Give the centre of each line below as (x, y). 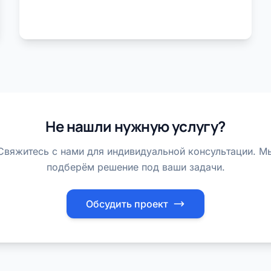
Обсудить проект (127, 204)
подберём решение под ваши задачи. (135, 167)
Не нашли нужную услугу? (135, 126)
